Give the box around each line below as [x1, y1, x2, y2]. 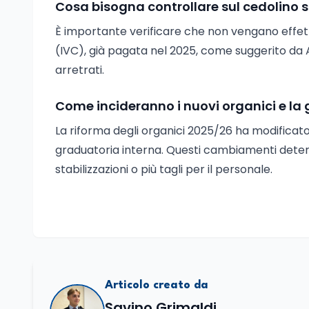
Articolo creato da [105, 279, 208, 291]
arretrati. [55, 62, 104, 78]
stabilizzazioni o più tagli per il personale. [55, 161, 272, 177]
